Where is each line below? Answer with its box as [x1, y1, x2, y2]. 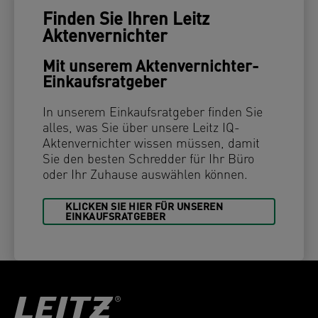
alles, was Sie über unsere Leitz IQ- [43, 122, 240, 136]
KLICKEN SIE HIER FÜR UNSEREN [65, 202, 223, 214]
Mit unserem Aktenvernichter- [43, 60, 258, 77]
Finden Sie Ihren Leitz [43, 12, 209, 30]
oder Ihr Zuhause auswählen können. [43, 169, 248, 183]
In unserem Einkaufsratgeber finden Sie [43, 106, 263, 121]
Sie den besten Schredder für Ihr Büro [43, 153, 254, 168]
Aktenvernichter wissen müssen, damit [43, 138, 260, 152]
